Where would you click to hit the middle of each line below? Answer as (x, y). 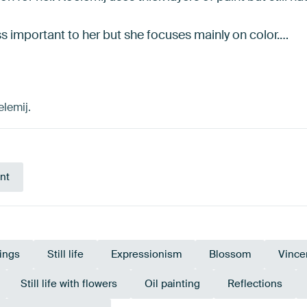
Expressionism (146, 255)
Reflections (255, 284)
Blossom (230, 255)
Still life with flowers (69, 284)
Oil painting (172, 284)
